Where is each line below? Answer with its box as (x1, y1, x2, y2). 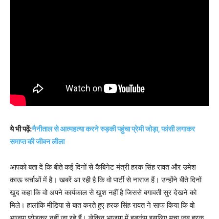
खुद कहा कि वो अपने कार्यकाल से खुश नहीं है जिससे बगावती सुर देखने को (10, 187, 197, 197)
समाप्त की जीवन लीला (10, 136, 65, 146)
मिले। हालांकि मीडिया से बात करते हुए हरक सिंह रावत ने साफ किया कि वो (10, 200, 195, 210)
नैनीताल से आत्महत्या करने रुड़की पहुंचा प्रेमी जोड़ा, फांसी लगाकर (32, 124, 195, 133)
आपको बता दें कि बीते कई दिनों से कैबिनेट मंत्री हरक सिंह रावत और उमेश (10, 162, 196, 172)
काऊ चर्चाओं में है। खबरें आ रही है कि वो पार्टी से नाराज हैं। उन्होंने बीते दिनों (10, 175, 201, 184)
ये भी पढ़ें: (10, 124, 32, 133)
